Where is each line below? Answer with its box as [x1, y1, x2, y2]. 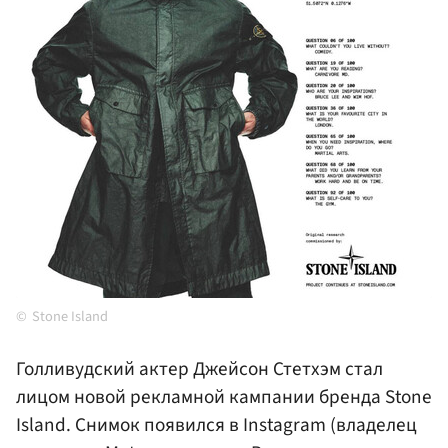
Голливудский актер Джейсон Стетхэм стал [16, 355, 383, 384]
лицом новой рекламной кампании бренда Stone [16, 383, 432, 412]
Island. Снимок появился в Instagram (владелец [16, 411, 417, 440]
